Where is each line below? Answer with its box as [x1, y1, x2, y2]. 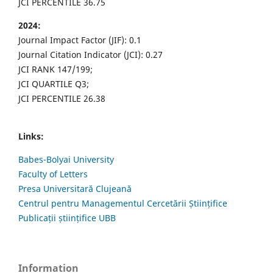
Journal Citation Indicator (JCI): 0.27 [18, 48, 163, 60]
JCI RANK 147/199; [18, 63, 93, 75]
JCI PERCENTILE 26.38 [18, 92, 105, 104]
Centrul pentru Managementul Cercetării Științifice [18, 197, 227, 209]
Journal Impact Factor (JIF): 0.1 [18, 34, 141, 46]
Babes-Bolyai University [18, 153, 114, 165]
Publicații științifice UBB [18, 211, 116, 224]
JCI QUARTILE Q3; [18, 77, 89, 90]
